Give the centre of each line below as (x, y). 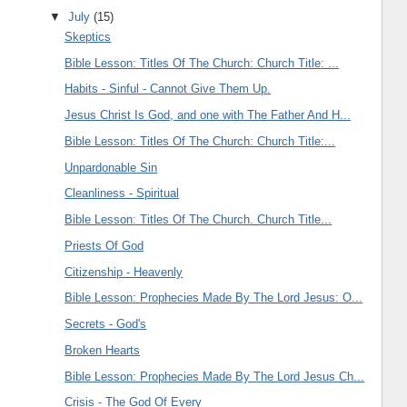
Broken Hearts (103, 350)
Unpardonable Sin (111, 167)
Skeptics (88, 36)
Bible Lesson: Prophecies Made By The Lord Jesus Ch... (215, 376)
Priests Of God (104, 245)
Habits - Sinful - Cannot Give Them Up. (168, 89)
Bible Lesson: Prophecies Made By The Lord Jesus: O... (214, 298)
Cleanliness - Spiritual (122, 194)
